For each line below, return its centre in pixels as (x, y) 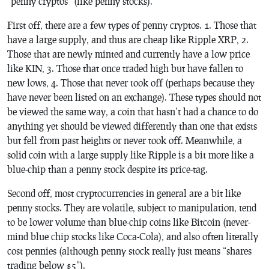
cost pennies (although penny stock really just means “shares (129, 250)
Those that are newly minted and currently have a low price (128, 53)
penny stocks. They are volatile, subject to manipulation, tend (132, 207)
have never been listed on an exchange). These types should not (134, 97)
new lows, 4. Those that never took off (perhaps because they (131, 82)
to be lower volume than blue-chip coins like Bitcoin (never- (129, 222)
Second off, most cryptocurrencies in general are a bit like (124, 193)
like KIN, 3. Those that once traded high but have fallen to (125, 68)
